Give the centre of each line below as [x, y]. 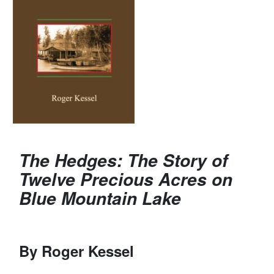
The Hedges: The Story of [124, 160]
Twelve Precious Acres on [126, 179]
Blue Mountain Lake [100, 198]
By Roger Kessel [77, 250]
